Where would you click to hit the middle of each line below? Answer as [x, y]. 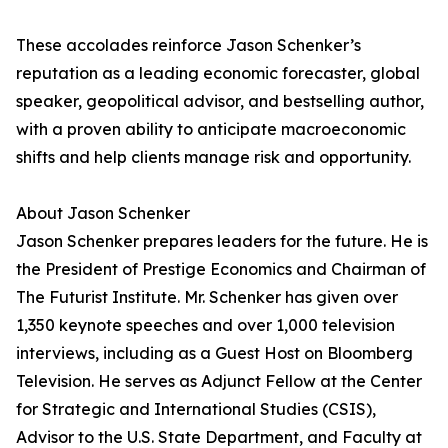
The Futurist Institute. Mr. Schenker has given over [207, 297]
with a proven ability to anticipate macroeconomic [211, 129]
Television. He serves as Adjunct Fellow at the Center [219, 381]
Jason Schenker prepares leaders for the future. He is [222, 241]
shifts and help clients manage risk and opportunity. [213, 157]
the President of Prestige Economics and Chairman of [221, 269]
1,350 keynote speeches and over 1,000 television [205, 325]
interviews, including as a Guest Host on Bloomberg [214, 353]
